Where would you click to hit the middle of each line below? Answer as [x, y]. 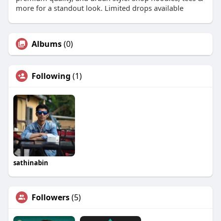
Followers [50, 198]
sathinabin [31, 163]
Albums [46, 44]
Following [51, 76]
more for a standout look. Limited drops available [99, 8]
